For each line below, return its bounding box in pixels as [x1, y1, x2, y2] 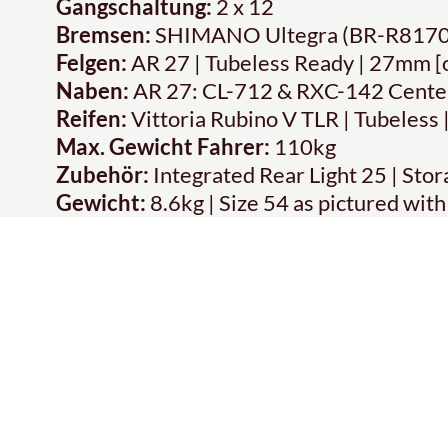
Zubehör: [56, 160, 149, 188]
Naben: [56, 76, 129, 104]
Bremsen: [56, 20, 151, 48]
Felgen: [56, 48, 127, 76]
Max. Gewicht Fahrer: [56, 132, 270, 160]
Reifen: [56, 104, 127, 132]
